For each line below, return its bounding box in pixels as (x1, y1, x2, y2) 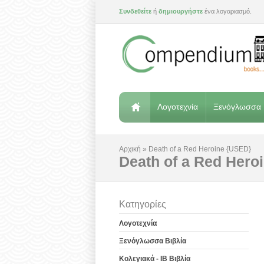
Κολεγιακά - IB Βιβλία (119, 255, 190, 263)
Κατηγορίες (119, 199, 166, 209)
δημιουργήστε (159, 8, 203, 15)
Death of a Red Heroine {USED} (148, 145, 251, 153)
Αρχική (119, 145, 141, 153)
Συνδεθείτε (119, 8, 151, 15)
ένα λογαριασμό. (203, 8, 252, 15)
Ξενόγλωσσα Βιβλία (119, 237, 186, 245)
